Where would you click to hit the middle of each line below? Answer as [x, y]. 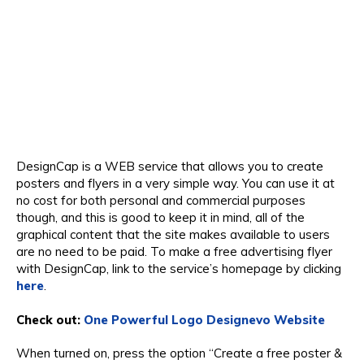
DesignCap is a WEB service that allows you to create [170, 166]
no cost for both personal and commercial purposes [161, 200]
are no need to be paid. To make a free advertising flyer [174, 251]
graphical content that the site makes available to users [173, 234]
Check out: [50, 319]
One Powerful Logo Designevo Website [204, 319]
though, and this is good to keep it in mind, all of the [160, 217]
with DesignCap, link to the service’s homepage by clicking [179, 268]
